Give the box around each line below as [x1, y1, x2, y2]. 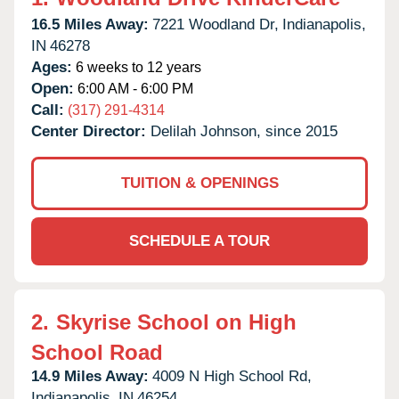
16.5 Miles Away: [31, 15, 149, 33]
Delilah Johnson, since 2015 [151, 122, 338, 140]
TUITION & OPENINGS [120, 174, 279, 191]
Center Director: [31, 122, 151, 140]
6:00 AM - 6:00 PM [74, 80, 193, 96]
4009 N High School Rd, [152, 367, 312, 385]
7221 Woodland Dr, [152, 15, 279, 33]
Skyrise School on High [56, 309, 297, 334]
